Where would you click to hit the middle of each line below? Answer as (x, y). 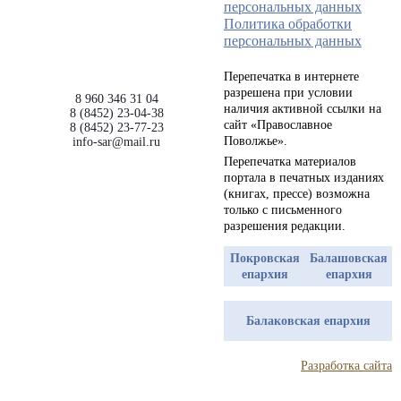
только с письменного (283, 210)
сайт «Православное (278, 125)
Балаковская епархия (308, 320)
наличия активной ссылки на (303, 109)
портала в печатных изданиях (304, 178)
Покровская (264, 258)
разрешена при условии (288, 93)
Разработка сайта (346, 366)
